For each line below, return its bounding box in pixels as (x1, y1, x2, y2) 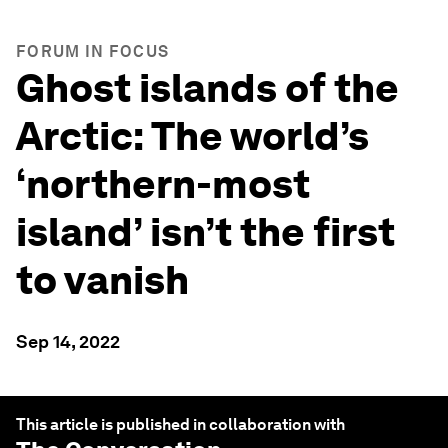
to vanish (16, 256, 189, 304)
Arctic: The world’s (16, 112, 369, 160)
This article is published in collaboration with (16, 415, 345, 434)
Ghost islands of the (16, 64, 399, 112)
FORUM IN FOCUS (16, 42, 170, 61)
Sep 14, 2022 (16, 331, 120, 352)
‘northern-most (16, 160, 310, 208)
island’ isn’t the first (16, 208, 395, 256)
